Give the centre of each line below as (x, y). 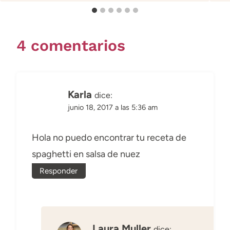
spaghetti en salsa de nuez (86, 154)
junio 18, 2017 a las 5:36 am (113, 107)
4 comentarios (71, 45)
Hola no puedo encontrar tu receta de (109, 138)
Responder (59, 171)
